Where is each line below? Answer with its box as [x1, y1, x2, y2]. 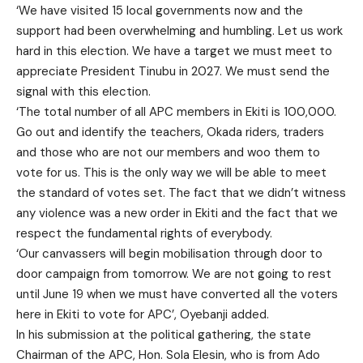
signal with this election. [16, 83, 151, 100]
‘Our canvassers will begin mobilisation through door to [16, 246, 322, 263]
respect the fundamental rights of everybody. [16, 225, 272, 242]
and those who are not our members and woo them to [16, 144, 320, 161]
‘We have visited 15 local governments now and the [16, 2, 303, 19]
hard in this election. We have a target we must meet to [16, 43, 332, 60]
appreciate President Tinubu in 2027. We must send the [16, 63, 330, 80]
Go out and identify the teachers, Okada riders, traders [16, 124, 324, 141]
